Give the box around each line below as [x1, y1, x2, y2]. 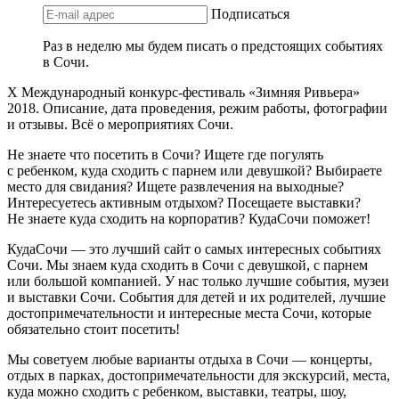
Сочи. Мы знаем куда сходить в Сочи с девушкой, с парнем [7, 256, 368, 273]
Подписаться [211, 5, 289, 21]
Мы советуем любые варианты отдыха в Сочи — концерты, [7, 351, 372, 367]
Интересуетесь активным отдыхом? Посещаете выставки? [7, 194, 361, 210]
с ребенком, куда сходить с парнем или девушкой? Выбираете [7, 162, 382, 178]
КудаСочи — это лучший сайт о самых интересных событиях [7, 240, 381, 256]
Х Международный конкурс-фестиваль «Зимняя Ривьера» [7, 84, 360, 100]
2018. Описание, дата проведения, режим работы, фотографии [7, 100, 387, 116]
